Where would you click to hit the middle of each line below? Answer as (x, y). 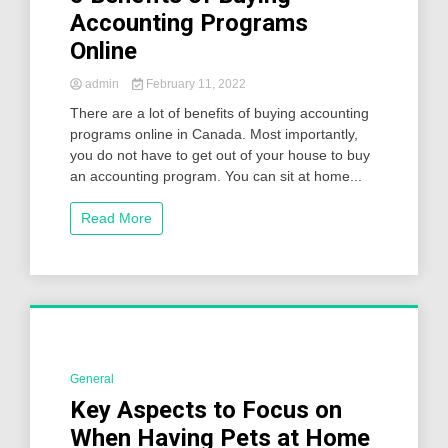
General (92, 379)
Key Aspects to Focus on (206, 410)
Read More (116, 218)
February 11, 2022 (194, 84)
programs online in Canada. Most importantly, (214, 134)
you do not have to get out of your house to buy (220, 155)
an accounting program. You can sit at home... (216, 176)
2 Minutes (134, 380)
